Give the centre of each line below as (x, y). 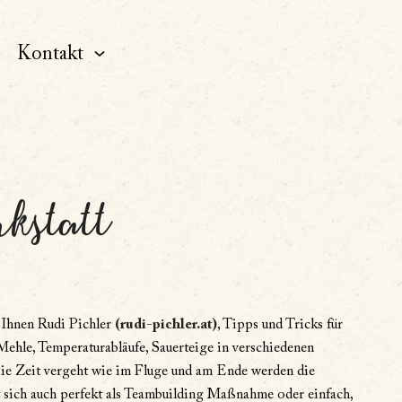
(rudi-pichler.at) (166, 325)
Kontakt (50, 55)
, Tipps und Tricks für (280, 325)
